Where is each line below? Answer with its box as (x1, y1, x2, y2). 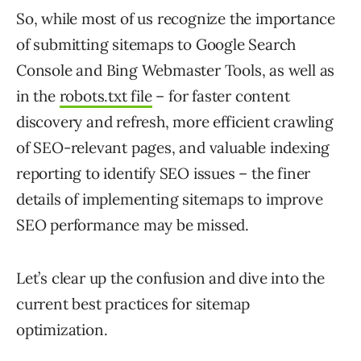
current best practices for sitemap (16, 294, 251, 314)
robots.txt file (59, 86, 152, 106)
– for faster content (151, 86, 290, 106)
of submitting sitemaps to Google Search (16, 35, 297, 55)
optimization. (16, 320, 108, 340)
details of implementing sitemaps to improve (16, 189, 323, 210)
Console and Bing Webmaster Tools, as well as (16, 60, 335, 81)
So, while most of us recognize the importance (16, 9, 335, 29)
